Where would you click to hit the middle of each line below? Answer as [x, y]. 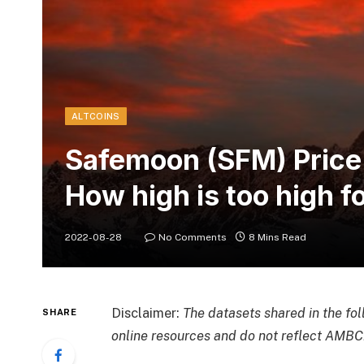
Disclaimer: [147, 313]
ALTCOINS [96, 117]
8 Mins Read [277, 238]
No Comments [193, 238]
